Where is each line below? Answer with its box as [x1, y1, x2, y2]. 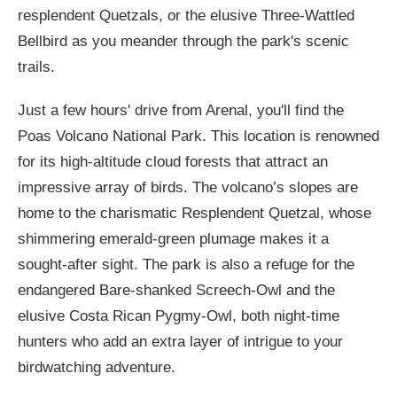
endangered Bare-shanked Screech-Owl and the [18, 282, 335, 299]
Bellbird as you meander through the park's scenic [18, 33, 349, 50]
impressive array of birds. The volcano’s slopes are [18, 179, 358, 196]
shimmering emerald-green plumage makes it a [18, 230, 329, 247]
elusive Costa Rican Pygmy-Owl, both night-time [18, 307, 339, 324]
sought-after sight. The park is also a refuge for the [18, 256, 354, 273]
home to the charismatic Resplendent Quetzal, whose [18, 205, 371, 222]
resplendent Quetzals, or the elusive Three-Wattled [18, 7, 354, 24]
